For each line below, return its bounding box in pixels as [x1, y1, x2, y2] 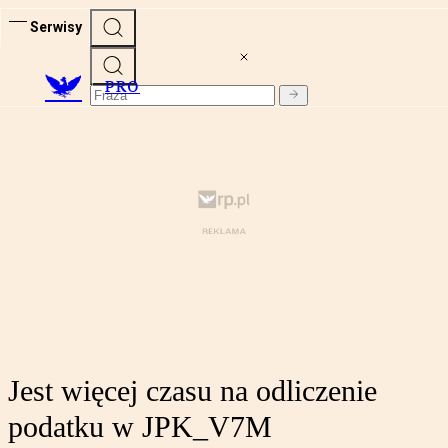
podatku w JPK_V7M [8, 410, 272, 444]
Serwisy [30, 18, 82, 35]
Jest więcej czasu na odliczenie [8, 374, 377, 408]
